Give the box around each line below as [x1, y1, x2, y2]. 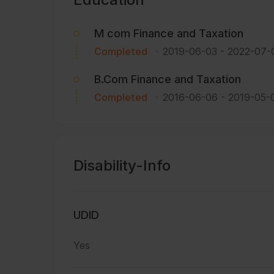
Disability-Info [73, 157, 171, 175]
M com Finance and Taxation [94, 27, 243, 40]
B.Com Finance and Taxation [94, 73, 241, 86]
